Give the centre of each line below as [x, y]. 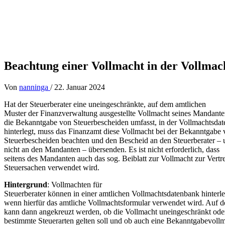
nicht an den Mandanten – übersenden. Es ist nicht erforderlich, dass [112, 149]
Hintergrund [26, 184]
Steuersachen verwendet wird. [52, 167]
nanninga [35, 87]
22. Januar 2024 [80, 87]
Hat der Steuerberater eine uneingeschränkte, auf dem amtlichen [105, 104]
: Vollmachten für [75, 184]
